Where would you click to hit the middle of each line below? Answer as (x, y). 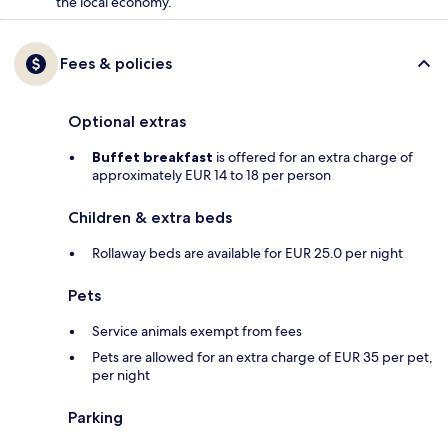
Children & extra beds (150, 217)
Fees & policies (116, 63)
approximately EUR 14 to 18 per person (211, 174)
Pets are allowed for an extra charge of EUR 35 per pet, (262, 356)
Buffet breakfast (152, 156)
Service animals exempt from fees (197, 330)
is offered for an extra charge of (313, 156)
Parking (95, 417)
